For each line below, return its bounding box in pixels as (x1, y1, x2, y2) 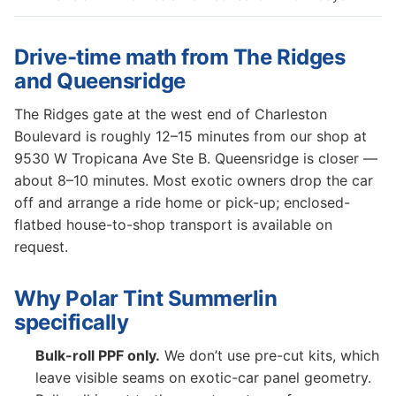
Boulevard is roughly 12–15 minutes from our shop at (14, 127, 367, 145)
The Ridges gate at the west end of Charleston (14, 105, 327, 123)
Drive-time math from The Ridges (14, 44, 346, 70)
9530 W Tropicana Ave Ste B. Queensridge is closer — (14, 149, 377, 167)
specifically (14, 309, 129, 335)
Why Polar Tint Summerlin (14, 286, 278, 311)
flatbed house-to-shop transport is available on (14, 216, 332, 233)
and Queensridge (14, 68, 186, 94)
